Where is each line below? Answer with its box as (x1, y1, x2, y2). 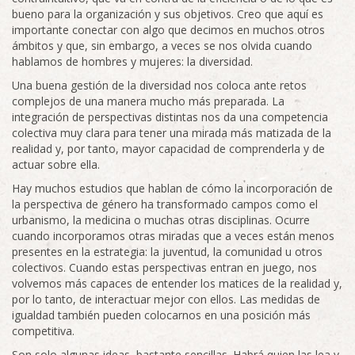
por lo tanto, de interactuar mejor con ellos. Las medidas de (12, 292, 320, 307)
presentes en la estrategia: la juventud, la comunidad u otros (12, 244, 323, 260)
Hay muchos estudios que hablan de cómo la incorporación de (12, 181, 333, 197)
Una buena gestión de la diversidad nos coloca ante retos (12, 78, 307, 94)
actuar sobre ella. (12, 157, 100, 173)
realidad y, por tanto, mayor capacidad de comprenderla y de (12, 141, 325, 157)
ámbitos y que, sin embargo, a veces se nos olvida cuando (12, 38, 312, 54)
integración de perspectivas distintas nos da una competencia (12, 109, 328, 125)
